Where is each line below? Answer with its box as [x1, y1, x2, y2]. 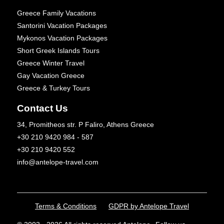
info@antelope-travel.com [17, 157, 98, 166]
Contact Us [17, 102, 68, 113]
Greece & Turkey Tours [17, 83, 90, 92]
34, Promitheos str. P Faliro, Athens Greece [17, 120, 154, 128]
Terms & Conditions [35, 201, 96, 210]
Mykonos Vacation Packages [17, 33, 107, 42]
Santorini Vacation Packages [17, 21, 107, 29]
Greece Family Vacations [17, 8, 96, 17]
